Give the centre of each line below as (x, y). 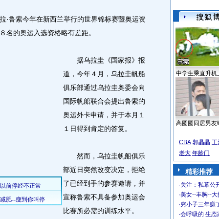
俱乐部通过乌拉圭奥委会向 (104, 88)
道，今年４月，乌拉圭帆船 (104, 74)
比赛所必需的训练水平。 (101, 211)
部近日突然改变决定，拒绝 (104, 170)
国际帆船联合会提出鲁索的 (104, 101)
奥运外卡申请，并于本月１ (104, 115)
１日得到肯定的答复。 (97, 129)
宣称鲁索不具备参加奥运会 (104, 197)
